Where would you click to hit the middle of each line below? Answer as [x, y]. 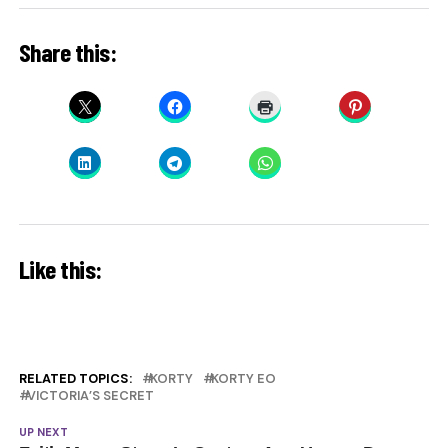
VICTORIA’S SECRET [90, 395]
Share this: [67, 52]
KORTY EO [243, 378]
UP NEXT [43, 431]
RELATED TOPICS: [75, 378]
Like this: [60, 268]
